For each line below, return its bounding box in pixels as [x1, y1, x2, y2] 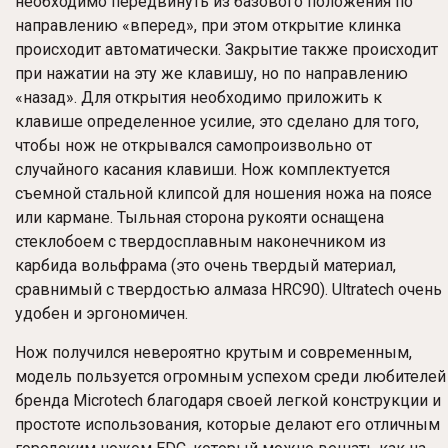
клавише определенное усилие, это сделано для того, [15, 112, 419, 132]
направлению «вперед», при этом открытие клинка [15, 16, 401, 36]
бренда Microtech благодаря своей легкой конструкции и [15, 391, 441, 411]
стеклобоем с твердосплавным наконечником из [15, 232, 386, 252]
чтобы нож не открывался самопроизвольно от [15, 136, 372, 156]
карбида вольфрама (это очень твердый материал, [15, 256, 396, 276]
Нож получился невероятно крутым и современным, [15, 343, 412, 363]
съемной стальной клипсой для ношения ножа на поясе [15, 184, 432, 204]
